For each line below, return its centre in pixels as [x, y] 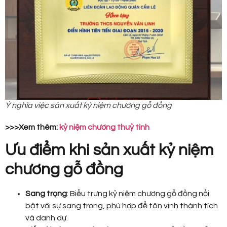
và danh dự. [47, 218]
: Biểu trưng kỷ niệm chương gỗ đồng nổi [138, 193]
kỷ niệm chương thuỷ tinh [104, 127]
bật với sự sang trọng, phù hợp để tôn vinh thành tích [122, 205]
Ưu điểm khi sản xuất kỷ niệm [109, 150]
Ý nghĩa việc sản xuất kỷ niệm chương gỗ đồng [88, 106]
